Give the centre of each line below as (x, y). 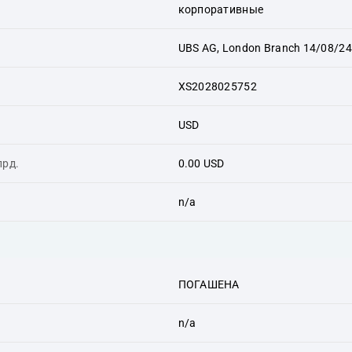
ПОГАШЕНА (209, 284)
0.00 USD (201, 163)
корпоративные (221, 9)
